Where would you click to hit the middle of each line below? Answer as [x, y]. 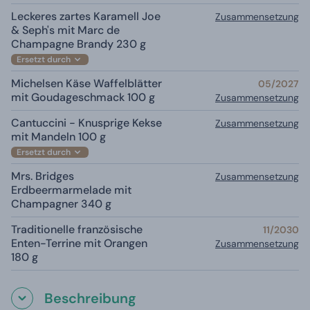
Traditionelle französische [77, 229]
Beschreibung [90, 298]
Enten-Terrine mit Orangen [79, 243]
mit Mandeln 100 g [58, 136]
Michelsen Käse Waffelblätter [86, 83]
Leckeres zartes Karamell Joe [86, 16]
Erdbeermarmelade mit [71, 190]
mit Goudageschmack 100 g [83, 97]
